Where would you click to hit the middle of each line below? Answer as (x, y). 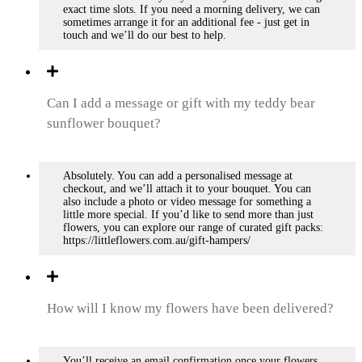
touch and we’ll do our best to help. (145, 36)
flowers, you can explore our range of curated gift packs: (193, 228)
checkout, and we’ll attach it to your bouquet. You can (187, 189)
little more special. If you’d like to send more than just (188, 215)
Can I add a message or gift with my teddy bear (181, 103)
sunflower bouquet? (104, 124)
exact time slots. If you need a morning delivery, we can (192, 10)
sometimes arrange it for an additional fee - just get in (186, 23)
